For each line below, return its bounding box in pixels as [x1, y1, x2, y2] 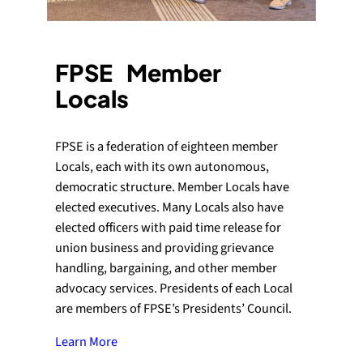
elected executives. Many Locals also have [55, 197, 284, 217]
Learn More [55, 332, 117, 352]
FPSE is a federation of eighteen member [55, 136, 278, 156]
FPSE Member [55, 57, 235, 87]
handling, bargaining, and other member [55, 258, 277, 278]
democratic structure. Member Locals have [55, 177, 289, 197]
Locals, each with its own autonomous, [55, 156, 269, 177]
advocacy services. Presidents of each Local [55, 278, 293, 298]
